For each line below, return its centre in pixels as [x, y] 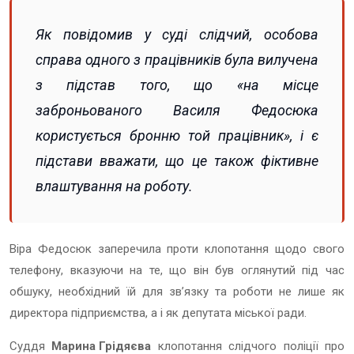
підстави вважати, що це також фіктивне [177, 160]
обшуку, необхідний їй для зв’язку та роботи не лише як [177, 291]
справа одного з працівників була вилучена [177, 59]
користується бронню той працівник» [163, 135]
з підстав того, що [136, 85]
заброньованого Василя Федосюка [177, 110]
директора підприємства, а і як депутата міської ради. [158, 313]
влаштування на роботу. [114, 186]
